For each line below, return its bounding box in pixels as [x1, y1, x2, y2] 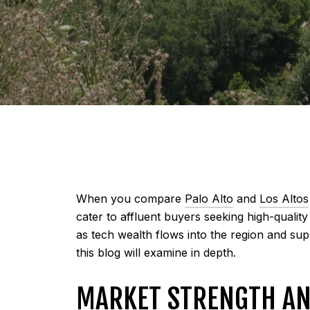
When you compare [76, 192, 185, 206]
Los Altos [259, 192, 309, 206]
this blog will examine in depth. [76, 246, 236, 259]
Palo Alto [185, 192, 233, 206]
